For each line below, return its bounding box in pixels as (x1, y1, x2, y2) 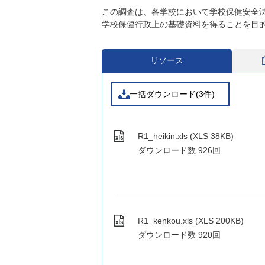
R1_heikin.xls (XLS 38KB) (138, 131, 234, 141)
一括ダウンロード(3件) (129, 89, 215, 99)
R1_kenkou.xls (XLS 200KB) (138, 216, 244, 226)
